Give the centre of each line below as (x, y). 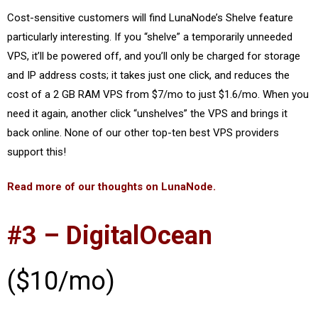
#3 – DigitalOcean (110, 235)
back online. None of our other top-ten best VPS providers (143, 132)
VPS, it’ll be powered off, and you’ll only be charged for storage (154, 56)
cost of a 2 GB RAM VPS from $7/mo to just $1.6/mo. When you (158, 94)
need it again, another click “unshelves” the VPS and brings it (147, 113)
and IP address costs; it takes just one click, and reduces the (148, 75)
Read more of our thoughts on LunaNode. (111, 187)
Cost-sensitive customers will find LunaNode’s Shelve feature (150, 17)
